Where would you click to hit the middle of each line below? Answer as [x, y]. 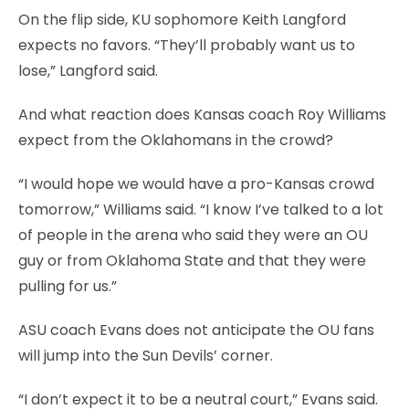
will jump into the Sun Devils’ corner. [146, 355]
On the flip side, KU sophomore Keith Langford [182, 19]
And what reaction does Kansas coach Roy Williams [202, 114]
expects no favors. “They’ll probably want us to [187, 45]
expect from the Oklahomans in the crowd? [176, 140]
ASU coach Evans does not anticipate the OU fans [196, 330]
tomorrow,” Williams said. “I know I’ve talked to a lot [201, 209]
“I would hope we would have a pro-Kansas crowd [196, 184]
